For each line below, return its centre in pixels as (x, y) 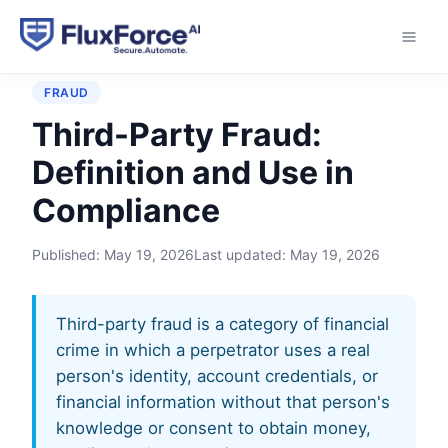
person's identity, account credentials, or (217, 376)
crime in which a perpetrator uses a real (213, 350)
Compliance (126, 210)
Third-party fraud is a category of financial (222, 324)
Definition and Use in (193, 172)
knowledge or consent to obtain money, (213, 428)
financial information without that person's (223, 402)
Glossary (127, 48)
